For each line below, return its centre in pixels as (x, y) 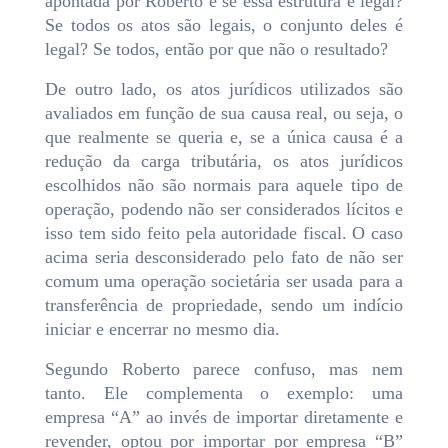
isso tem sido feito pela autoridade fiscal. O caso (224, 233)
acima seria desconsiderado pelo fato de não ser (224, 257)
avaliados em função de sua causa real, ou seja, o (224, 113)
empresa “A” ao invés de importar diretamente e (224, 417)
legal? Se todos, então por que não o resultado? (216, 49)
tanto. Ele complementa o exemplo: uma (224, 393)
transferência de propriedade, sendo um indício (224, 305)
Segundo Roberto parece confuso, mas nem (224, 369)
